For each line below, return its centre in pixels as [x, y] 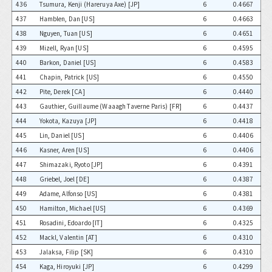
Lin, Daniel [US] [62, 135]
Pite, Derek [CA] [62, 92]
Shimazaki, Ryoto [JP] [71, 165]
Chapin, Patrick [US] [69, 77]
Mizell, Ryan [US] [64, 48]
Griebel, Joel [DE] [64, 179]
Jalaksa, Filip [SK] [66, 252]
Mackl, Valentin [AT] [68, 237]
